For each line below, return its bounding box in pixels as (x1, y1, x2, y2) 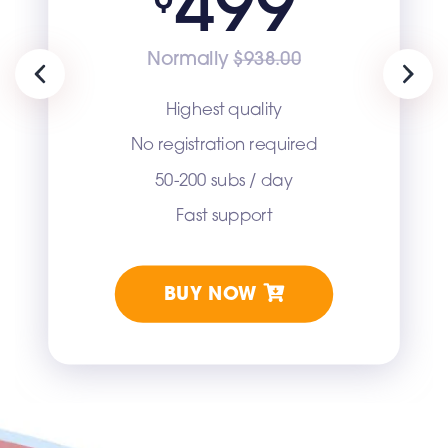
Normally (147, 50, 234, 70)
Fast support (176, 208, 272, 225)
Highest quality (165, 102, 283, 119)
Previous (38, 76, 101, 93)
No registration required (130, 137, 318, 155)
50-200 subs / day (154, 172, 294, 190)
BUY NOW (163, 285, 264, 305)
